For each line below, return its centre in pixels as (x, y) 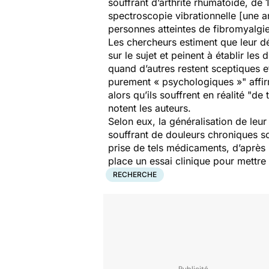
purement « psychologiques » (175, 82)
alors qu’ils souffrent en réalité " (180, 95)
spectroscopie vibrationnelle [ (175, 16)
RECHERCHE (135, 174)
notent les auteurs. (150, 108)
